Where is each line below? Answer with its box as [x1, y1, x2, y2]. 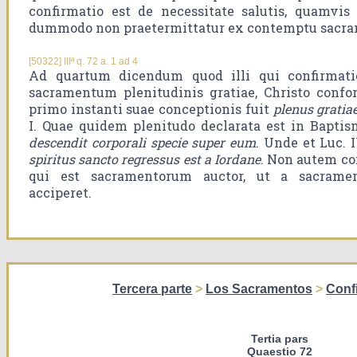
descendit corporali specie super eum [29, 134, 256, 151]
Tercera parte [112, 282, 192, 296]
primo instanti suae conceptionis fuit [29, 100, 273, 118]
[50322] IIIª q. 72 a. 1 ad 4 [29, 56, 138, 68]
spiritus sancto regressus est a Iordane [29, 151, 261, 168]
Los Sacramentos [206, 282, 312, 296]
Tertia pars [250, 332, 308, 346]
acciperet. [29, 184, 92, 202]
